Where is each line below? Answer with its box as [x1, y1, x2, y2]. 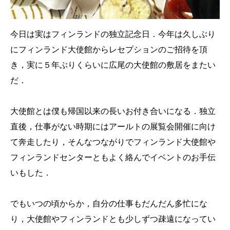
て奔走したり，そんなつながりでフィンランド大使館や [10, 137, 216, 146]
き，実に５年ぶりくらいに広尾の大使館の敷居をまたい [10, 60, 216, 69]
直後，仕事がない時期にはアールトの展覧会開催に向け [10, 122, 216, 131]
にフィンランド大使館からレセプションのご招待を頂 [10, 45, 207, 54]
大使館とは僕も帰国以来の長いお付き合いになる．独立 [10, 106, 216, 116]
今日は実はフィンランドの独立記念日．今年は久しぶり [10, 29, 216, 39]
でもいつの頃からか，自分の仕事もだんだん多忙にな [10, 199, 207, 208]
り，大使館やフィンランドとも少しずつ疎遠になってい [10, 214, 216, 223]
